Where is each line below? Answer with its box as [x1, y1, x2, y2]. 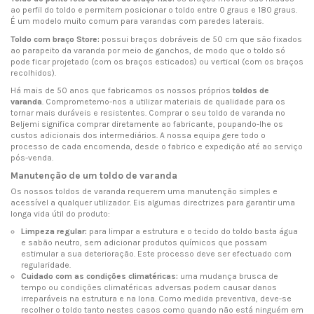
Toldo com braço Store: [11, 34, 100, 44]
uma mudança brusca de [178, 271, 278, 282]
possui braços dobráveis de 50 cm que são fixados [100, 34, 302, 44]
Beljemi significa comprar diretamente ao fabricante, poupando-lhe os [11, 119, 283, 130]
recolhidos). [11, 67, 56, 78]
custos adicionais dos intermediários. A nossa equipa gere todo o [11, 130, 266, 141]
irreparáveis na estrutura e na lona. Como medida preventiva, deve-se [21, 294, 292, 304]
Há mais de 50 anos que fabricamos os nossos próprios [11, 86, 233, 96]
